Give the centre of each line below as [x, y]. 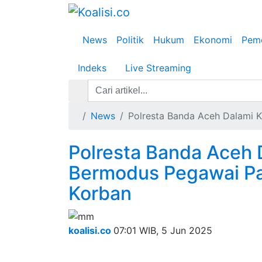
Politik [130, 40]
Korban [100, 193]
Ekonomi [213, 40]
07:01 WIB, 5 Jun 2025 [163, 230]
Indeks [92, 68]
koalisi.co [90, 230]
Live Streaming [158, 68]
